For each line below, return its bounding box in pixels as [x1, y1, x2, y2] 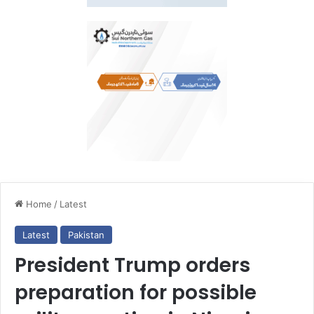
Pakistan [68, 228, 104, 240]
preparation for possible [15, 278, 257, 306]
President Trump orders [15, 251, 250, 279]
